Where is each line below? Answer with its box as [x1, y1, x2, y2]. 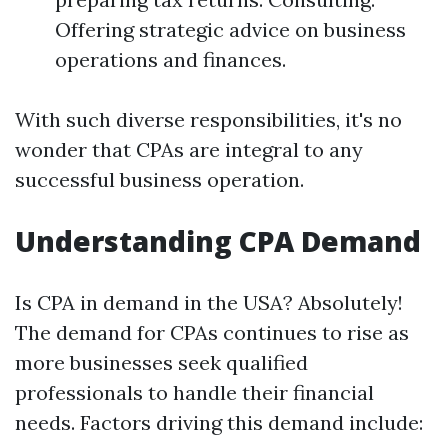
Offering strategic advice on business [55, 17, 406, 42]
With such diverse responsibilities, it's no [15, 107, 402, 132]
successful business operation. [15, 167, 304, 192]
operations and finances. [55, 47, 286, 72]
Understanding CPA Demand [15, 222, 421, 260]
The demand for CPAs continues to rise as [15, 320, 409, 345]
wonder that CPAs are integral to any [15, 137, 363, 162]
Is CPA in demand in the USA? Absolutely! [15, 290, 403, 315]
